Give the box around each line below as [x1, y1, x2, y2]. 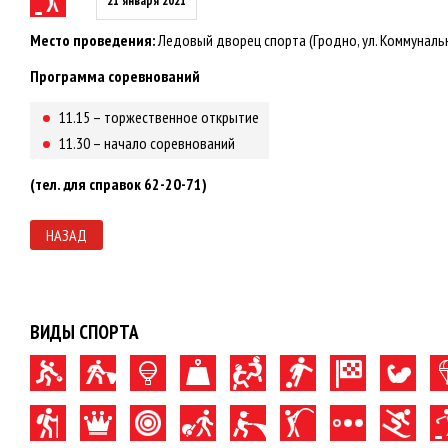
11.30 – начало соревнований [59, 133, 235, 153]
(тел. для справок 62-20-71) [30, 174, 207, 194]
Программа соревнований [30, 66, 200, 86]
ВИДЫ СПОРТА [30, 320, 139, 344]
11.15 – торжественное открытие [59, 107, 259, 127]
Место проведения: [30, 30, 155, 50]
